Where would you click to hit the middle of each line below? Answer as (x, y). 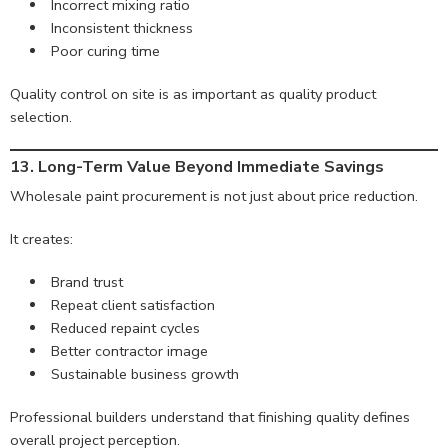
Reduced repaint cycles (125, 327)
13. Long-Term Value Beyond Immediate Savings (197, 167)
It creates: (41, 239)
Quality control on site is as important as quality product (193, 93)
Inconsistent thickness (121, 27)
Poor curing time (105, 50)
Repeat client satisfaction (132, 304)
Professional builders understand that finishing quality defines (210, 416)
